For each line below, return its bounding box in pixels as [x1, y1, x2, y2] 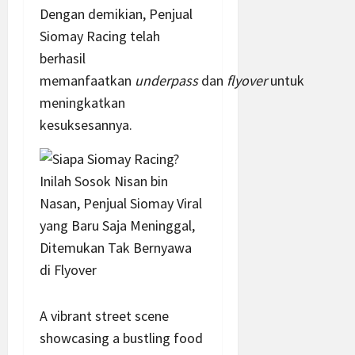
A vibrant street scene [40, 306, 169, 325]
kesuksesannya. [40, 115, 132, 134]
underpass [135, 71, 198, 90]
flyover [227, 71, 267, 90]
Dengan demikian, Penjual [40, 4, 193, 23]
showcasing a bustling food [40, 328, 203, 347]
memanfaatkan [40, 71, 135, 90]
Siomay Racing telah [40, 26, 160, 45]
